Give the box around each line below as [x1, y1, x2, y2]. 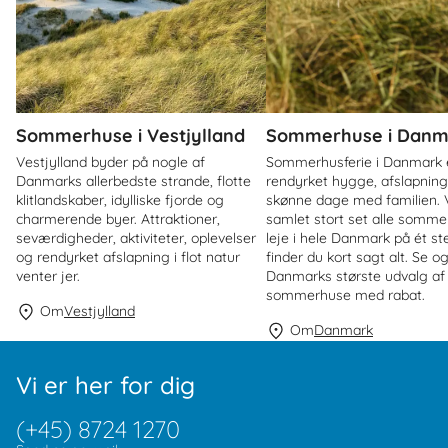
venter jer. [16, 266, 80, 285]
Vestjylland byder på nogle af [16, 152, 205, 171]
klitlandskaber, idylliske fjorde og [16, 190, 224, 209]
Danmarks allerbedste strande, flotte [16, 171, 251, 190]
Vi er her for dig [16, 370, 195, 400]
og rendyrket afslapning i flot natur [16, 247, 240, 266]
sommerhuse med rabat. [266, 285, 425, 304]
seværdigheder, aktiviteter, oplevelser [16, 228, 256, 247]
